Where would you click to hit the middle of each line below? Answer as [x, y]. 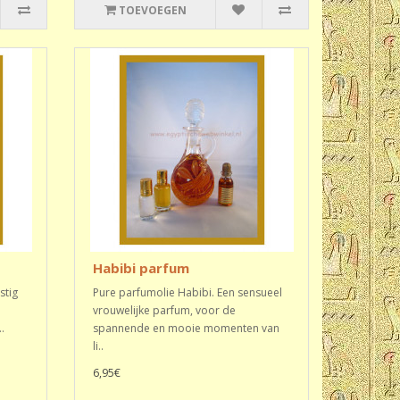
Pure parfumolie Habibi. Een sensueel [188, 292]
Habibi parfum [142, 268]
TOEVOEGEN [152, 10]
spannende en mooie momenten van [187, 328]
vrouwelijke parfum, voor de [165, 310]
